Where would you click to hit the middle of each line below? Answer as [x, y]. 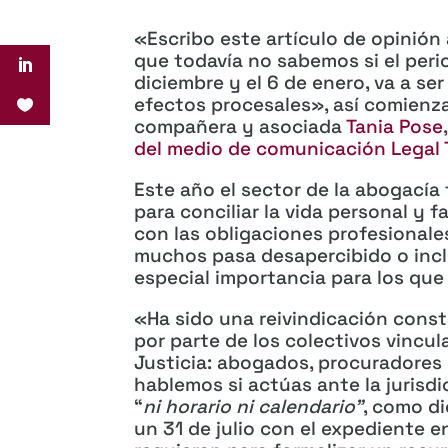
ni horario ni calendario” [253, 406]
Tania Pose [395, 126]
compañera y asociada [240, 126]
